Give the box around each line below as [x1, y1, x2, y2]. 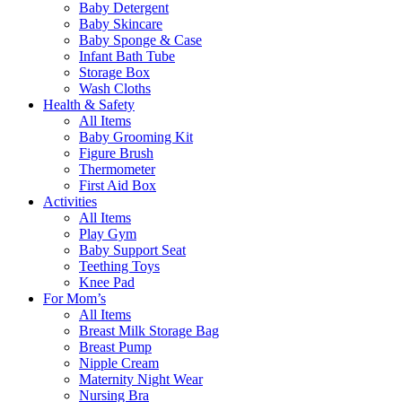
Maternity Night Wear [79, 371, 203, 387]
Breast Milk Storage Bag [79, 323, 219, 338]
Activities [43, 194, 97, 209]
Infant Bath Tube [79, 48, 175, 64]
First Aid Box [79, 178, 156, 193]
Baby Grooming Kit [79, 129, 193, 144]
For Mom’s [43, 291, 106, 306]
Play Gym [79, 226, 136, 241]
